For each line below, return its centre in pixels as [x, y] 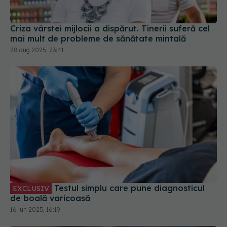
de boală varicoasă [50, 198]
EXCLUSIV [31, 188]
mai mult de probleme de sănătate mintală [98, 39]
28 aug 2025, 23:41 [37, 50]
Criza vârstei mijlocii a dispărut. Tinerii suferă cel [110, 29]
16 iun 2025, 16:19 [35, 209]
